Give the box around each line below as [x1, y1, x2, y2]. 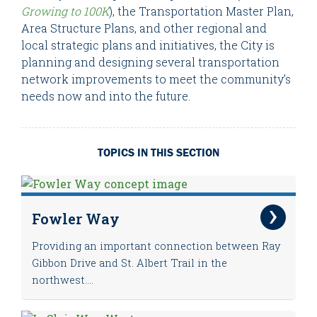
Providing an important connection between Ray [32, 238, 280, 253]
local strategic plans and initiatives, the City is [21, 38, 275, 53]
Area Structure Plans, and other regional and [21, 21, 267, 36]
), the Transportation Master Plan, [109, 4, 294, 19]
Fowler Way [32, 209, 120, 228]
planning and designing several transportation [21, 54, 279, 70]
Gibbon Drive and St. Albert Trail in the [32, 255, 227, 270]
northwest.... [32, 272, 93, 287]
